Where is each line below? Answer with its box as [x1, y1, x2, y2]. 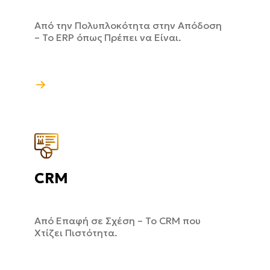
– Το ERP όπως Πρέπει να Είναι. [34, 31, 181, 43]
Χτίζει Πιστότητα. [34, 226, 118, 239]
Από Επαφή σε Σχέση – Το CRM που [34, 214, 201, 227]
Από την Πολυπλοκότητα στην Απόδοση [34, 19, 222, 31]
